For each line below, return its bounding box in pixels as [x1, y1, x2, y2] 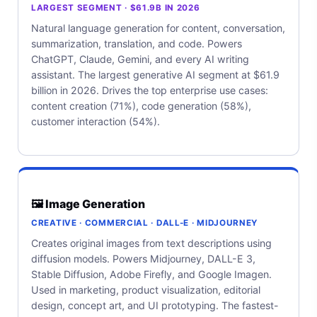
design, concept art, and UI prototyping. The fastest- [31, 299, 279, 311]
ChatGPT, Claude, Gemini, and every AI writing [31, 52, 249, 65]
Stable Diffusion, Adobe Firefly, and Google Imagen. [31, 267, 272, 280]
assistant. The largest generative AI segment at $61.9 [31, 68, 279, 81]
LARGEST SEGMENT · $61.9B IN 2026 [31, 2, 200, 13]
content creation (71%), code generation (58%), [31, 99, 251, 112]
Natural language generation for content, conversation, [31, 21, 285, 34]
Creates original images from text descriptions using [31, 236, 272, 249]
